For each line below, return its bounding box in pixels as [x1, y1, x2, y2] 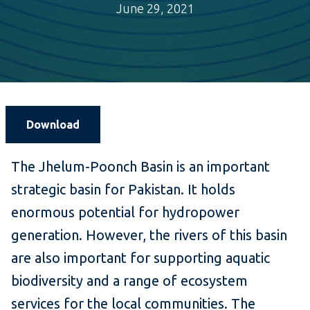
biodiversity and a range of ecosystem [11, 273, 248, 289]
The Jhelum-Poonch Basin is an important [11, 158, 270, 175]
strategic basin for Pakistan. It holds [11, 181, 235, 198]
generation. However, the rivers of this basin [11, 227, 287, 244]
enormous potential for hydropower [11, 204, 239, 221]
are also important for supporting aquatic [11, 250, 270, 266]
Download [26, 118, 80, 131]
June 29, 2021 [116, 1, 194, 16]
